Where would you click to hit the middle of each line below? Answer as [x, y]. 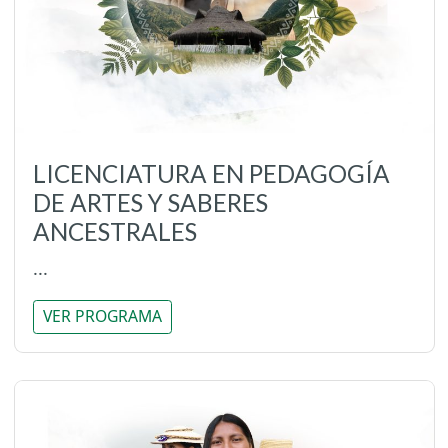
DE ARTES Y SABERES [150, 202]
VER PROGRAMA [102, 316]
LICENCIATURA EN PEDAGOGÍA [211, 173]
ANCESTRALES [114, 231]
